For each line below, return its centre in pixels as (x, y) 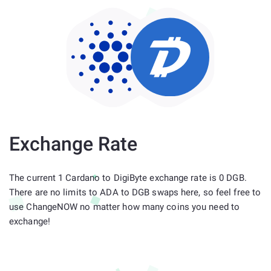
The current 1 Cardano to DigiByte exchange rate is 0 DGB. (128, 178)
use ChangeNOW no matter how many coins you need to (125, 207)
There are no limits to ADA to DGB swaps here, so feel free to (135, 192)
